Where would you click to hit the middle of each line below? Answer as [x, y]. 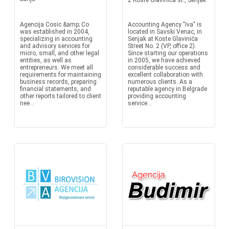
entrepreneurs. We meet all [56, 67]
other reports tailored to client [60, 96]
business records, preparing [58, 82]
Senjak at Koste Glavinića [163, 39]
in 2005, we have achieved [164, 60]
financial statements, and [55, 89]
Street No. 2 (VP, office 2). [162, 46]
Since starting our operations [168, 53]
